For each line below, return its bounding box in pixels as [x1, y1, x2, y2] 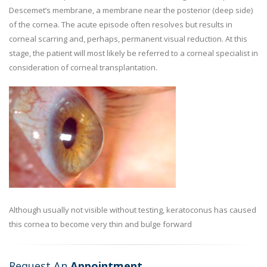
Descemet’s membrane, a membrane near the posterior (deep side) [9, 5, 253, 15]
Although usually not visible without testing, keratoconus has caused [9, 204, 256, 215]
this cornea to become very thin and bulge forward [9, 219, 192, 229]
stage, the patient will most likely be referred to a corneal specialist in [9, 48, 258, 58]
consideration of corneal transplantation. [9, 62, 157, 73]
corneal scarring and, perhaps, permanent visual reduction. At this [9, 33, 247, 44]
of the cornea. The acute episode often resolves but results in [9, 19, 232, 30]
